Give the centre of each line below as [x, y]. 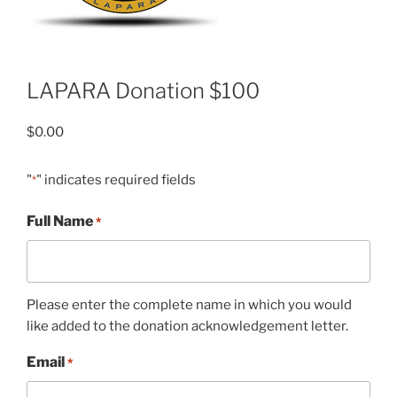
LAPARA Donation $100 [143, 90]
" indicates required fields [116, 179]
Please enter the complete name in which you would [189, 305]
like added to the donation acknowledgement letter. [187, 326]
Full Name [60, 221]
